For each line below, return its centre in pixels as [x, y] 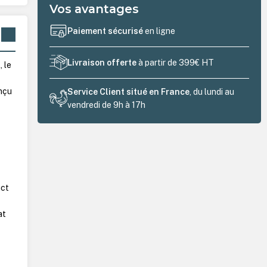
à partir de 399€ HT [176, 63]
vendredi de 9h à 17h [107, 105]
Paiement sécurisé [106, 31]
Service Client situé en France [129, 91]
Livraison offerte [102, 63]
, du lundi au [212, 91]
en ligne [160, 31]
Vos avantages [94, 9]
